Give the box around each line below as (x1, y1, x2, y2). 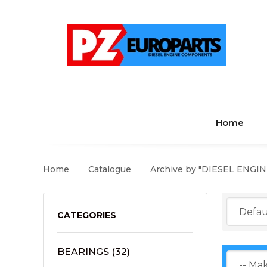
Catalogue (88, 163, 131, 175)
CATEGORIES (57, 210, 116, 221)
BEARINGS (57, 246, 109, 257)
